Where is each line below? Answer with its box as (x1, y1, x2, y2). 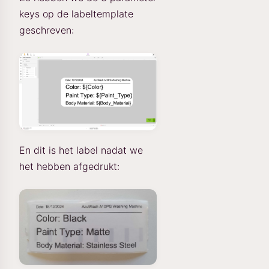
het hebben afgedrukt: (19, 160, 119, 172)
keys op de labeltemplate (19, 7, 133, 20)
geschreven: (19, 23, 74, 36)
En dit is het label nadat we (19, 144, 143, 156)
